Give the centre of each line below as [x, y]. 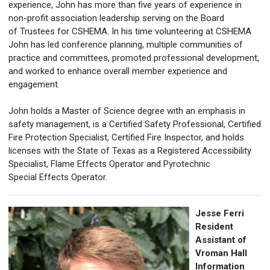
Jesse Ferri [220, 214]
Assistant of [221, 240]
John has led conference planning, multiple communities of [126, 45]
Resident [214, 227]
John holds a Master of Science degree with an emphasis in [127, 111]
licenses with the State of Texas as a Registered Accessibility [130, 151]
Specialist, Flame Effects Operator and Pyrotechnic [109, 164]
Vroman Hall [221, 253]
